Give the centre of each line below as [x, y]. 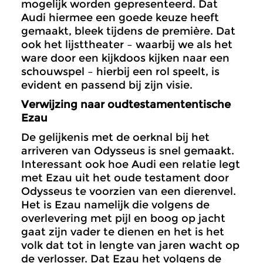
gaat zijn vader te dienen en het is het [123, 232]
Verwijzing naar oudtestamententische [126, 105]
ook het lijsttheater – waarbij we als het [127, 45]
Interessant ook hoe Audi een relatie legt [131, 165]
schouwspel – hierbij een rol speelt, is [120, 72]
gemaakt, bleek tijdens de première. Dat [128, 31]
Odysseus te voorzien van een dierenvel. [129, 192]
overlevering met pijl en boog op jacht [123, 219]
